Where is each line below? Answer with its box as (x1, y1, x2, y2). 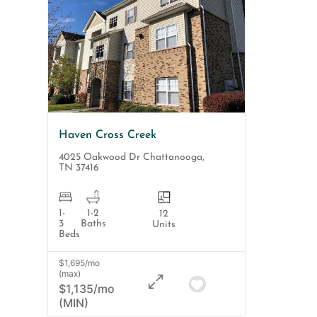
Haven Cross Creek (59, 129, 157, 142)
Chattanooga (143, 152, 203, 163)
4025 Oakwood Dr (59, 152, 141, 163)
